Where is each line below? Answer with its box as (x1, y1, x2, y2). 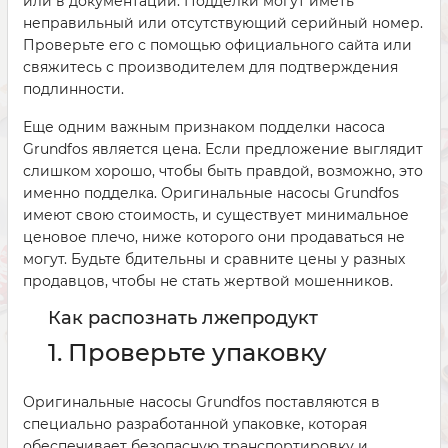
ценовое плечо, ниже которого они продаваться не (23, 228, 405, 246)
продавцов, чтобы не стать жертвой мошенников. (23, 272, 393, 290)
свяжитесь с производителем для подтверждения (23, 58, 398, 76)
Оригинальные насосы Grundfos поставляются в (23, 393, 380, 411)
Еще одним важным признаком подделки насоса (23, 118, 385, 136)
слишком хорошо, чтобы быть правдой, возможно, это (23, 162, 423, 180)
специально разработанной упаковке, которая (23, 415, 367, 433)
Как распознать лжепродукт (48, 307, 318, 329)
